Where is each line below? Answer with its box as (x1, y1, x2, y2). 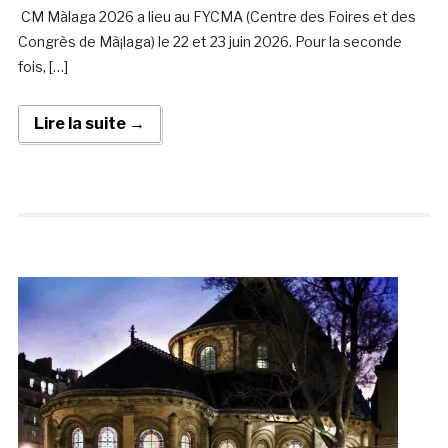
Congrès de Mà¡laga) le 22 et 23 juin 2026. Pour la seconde (17, 33, 402, 51)
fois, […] (17, 58, 68, 76)
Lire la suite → (33, 114, 145, 134)
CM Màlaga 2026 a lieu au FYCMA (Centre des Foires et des (17, 8, 416, 26)
